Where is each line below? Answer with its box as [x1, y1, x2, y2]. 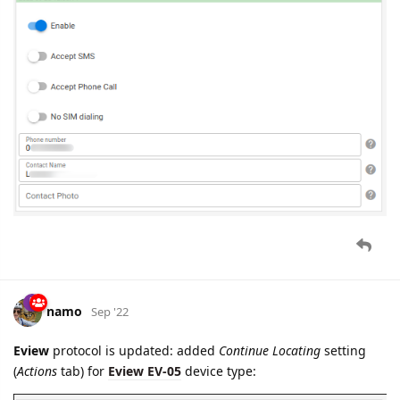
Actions [17, 362, 57, 380]
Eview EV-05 [108, 362, 181, 380]
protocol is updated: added [49, 342, 219, 360]
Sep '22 [91, 304, 129, 321]
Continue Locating [219, 342, 321, 360]
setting [321, 342, 366, 360]
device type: [181, 362, 256, 380]
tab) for [57, 362, 108, 380]
